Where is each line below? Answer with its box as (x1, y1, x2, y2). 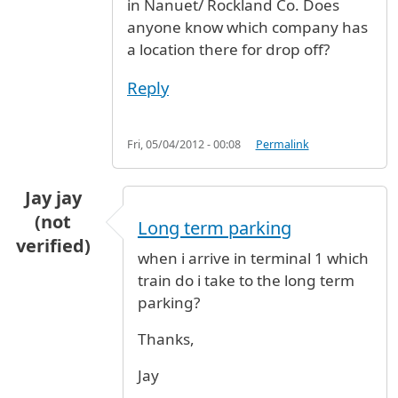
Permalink (255, 136, 309, 152)
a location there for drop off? (127, 38, 330, 60)
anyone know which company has (127, 16, 368, 37)
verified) (15, 233, 91, 258)
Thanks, (137, 328, 195, 349)
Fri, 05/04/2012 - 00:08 (127, 136, 241, 152)
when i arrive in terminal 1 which (137, 247, 369, 268)
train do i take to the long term (137, 269, 354, 291)
